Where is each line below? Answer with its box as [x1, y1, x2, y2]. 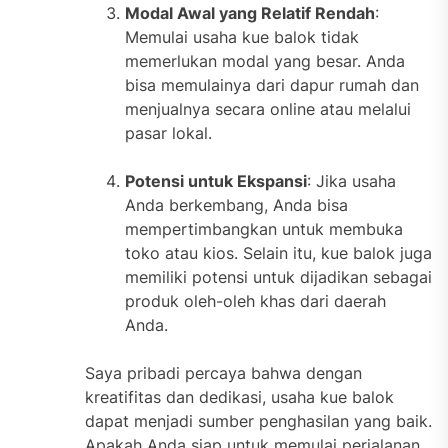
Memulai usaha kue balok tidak [125, 27, 359, 48]
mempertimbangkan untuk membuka [125, 219, 403, 240]
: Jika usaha [307, 171, 396, 192]
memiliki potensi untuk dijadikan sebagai [125, 267, 432, 288]
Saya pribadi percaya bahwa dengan [85, 363, 362, 384]
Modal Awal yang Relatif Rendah [125, 3, 375, 24]
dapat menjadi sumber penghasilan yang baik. [85, 411, 432, 432]
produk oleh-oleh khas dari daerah [125, 291, 386, 312]
